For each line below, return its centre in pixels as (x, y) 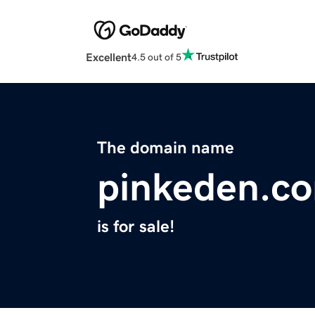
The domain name (166, 148)
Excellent (109, 57)
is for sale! (136, 227)
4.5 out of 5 (156, 57)
